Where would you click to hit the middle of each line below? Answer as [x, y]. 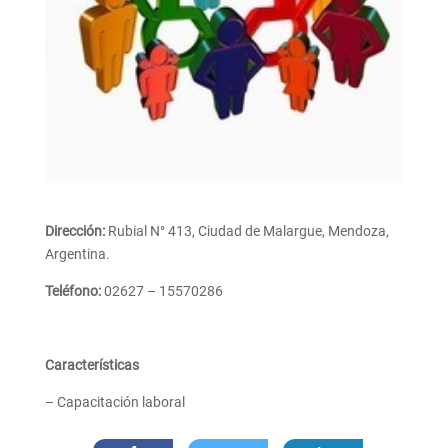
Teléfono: [72, 291]
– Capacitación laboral [116, 402]
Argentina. [77, 254]
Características [91, 365]
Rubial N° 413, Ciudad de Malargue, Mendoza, [246, 231]
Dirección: [74, 231]
